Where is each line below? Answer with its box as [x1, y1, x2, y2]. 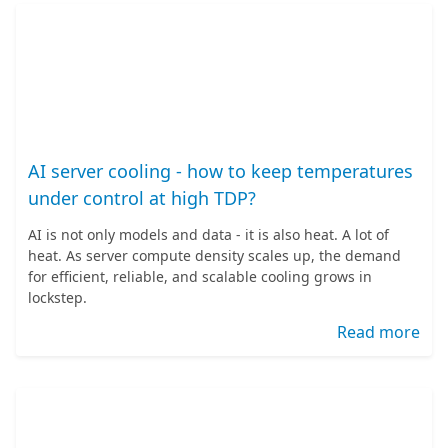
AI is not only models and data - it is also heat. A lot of [28, 225, 389, 244]
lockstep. [28, 288, 87, 307]
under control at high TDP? [28, 186, 256, 210]
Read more [337, 321, 420, 343]
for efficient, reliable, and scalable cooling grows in [28, 267, 372, 286]
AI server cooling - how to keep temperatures [28, 159, 413, 183]
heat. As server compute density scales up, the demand [28, 246, 401, 265]
